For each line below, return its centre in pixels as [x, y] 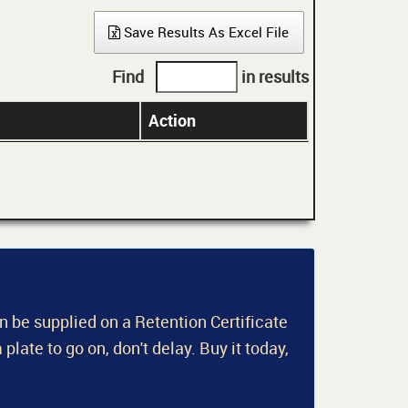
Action [172, 121]
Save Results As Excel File [205, 32]
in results [273, 76]
